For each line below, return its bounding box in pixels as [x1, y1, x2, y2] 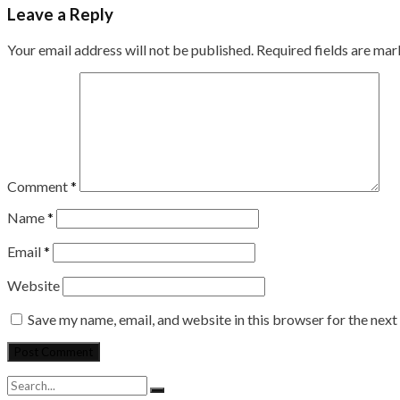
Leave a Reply [7, 4, 113, 25]
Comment [7, 177, 71, 195]
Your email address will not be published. [7, 40, 254, 58]
